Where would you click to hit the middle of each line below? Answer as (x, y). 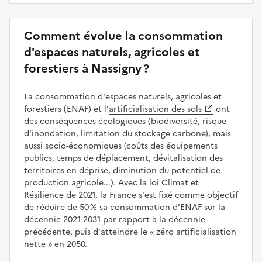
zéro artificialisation (195, 232)
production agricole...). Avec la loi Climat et (111, 182)
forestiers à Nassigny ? (87, 68)
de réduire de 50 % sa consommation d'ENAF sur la (125, 207)
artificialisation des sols (155, 109)
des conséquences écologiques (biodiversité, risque (125, 121)
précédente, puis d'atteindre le (87, 232)
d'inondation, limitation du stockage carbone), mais (127, 133)
